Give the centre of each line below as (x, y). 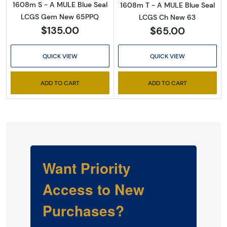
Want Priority (87, 168)
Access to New (93, 189)
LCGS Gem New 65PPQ (60, 16)
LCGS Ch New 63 (167, 17)
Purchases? (83, 211)
